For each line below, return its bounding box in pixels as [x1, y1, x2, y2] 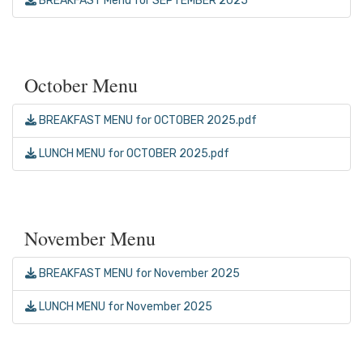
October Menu [24, 72, 138, 99]
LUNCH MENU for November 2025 [36, 300, 212, 314]
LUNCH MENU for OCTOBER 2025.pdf [36, 147, 229, 161]
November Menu [24, 225, 156, 252]
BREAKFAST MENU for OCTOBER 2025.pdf [36, 113, 257, 128]
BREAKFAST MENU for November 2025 [36, 267, 240, 281]
